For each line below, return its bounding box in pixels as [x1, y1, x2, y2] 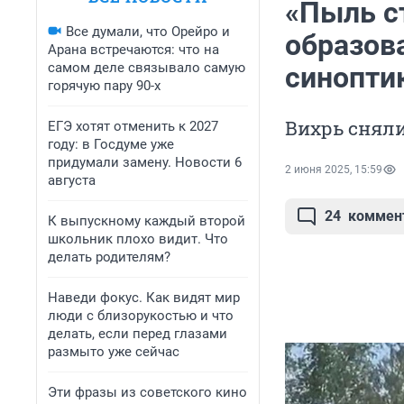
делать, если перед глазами [48, 326, 227, 342]
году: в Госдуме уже [48, 136, 174, 152]
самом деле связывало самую [48, 60, 245, 76]
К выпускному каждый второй [48, 213, 245, 229]
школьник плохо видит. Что [48, 231, 228, 247]
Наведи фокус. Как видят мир [48, 289, 240, 306]
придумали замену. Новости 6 [48, 154, 242, 170]
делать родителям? [48, 249, 170, 265]
